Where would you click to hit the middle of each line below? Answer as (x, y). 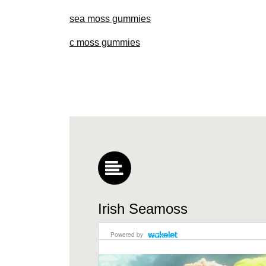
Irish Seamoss (143, 208)
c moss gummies (105, 42)
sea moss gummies (110, 18)
